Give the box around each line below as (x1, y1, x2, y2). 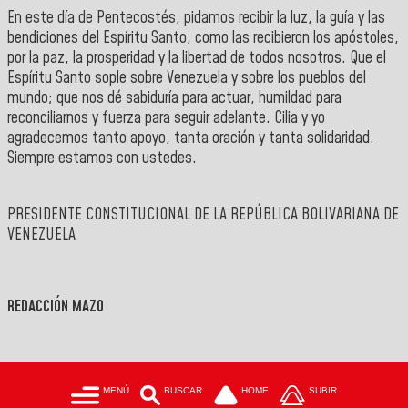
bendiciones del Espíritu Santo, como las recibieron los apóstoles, (7, 27, 399, 50)
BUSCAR (164, 385, 203, 396)
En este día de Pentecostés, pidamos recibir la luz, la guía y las (7, 7, 385, 30)
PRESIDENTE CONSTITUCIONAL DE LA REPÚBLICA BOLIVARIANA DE (7, 203, 399, 226)
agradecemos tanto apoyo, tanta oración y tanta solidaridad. (7, 127, 374, 150)
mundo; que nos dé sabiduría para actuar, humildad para (7, 87, 342, 110)
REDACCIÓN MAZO (7, 295, 104, 318)
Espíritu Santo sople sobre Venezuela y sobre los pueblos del (7, 67, 366, 90)
